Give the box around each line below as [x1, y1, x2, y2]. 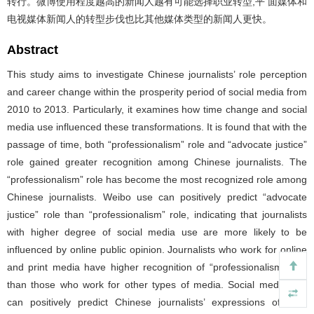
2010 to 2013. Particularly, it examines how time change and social [7, 103, 307, 115]
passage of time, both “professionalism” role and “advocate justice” [7, 138, 307, 150]
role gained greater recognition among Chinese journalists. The [7, 156, 307, 168]
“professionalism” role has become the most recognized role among [7, 173, 307, 185]
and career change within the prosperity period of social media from [7, 86, 307, 97]
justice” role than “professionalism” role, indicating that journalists [7, 208, 307, 220]
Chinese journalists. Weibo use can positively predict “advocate [7, 191, 307, 203]
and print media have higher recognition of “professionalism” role [7, 261, 307, 273]
